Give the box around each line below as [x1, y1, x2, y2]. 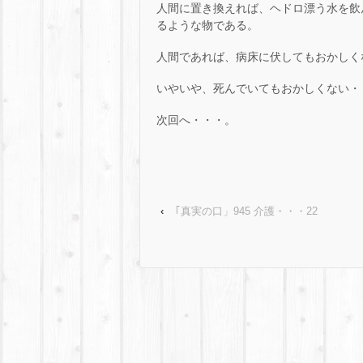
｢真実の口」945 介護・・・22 [175, 205, 318, 218]
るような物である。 [156, 18, 258, 32]
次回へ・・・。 [156, 113, 236, 127]
